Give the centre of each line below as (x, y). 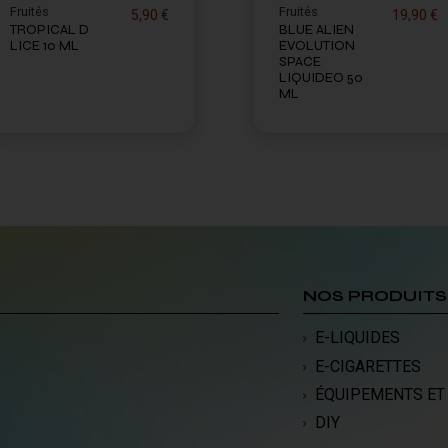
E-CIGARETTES (367, 366)
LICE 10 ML (44, 45)
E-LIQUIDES (357, 338)
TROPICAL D (49, 29)
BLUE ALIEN (316, 29)
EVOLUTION (317, 45)
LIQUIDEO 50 (321, 77)
